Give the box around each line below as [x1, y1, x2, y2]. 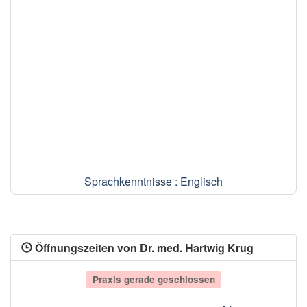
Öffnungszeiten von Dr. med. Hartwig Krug [32, 239, 254, 256]
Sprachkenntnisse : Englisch [84, 173, 223, 189]
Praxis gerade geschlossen [92, 272, 215, 286]
